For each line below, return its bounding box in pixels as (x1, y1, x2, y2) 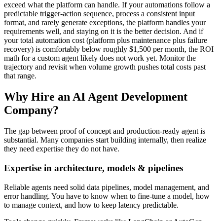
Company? (4, 104, 59, 117)
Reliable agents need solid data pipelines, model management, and (4, 183, 209, 191)
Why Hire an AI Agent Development (4, 90, 187, 104)
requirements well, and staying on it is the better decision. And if (4, 27, 203, 36)
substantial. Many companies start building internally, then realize (4, 136, 206, 145)
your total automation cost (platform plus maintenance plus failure (4, 36, 207, 45)
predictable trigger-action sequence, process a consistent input (4, 9, 195, 18)
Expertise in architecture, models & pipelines (4, 162, 183, 173)
